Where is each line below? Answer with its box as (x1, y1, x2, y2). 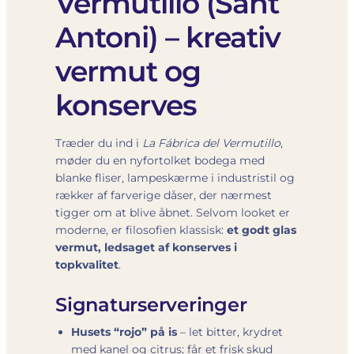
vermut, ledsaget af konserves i (55, 239, 237, 254)
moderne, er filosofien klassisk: (55, 222, 227, 237)
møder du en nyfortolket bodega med (55, 153, 265, 168)
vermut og (55, 53, 201, 88)
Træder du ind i (55, 135, 142, 150)
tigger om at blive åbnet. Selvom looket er (55, 205, 290, 220)
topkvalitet (55, 257, 119, 272)
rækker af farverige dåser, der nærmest (55, 187, 272, 202)
